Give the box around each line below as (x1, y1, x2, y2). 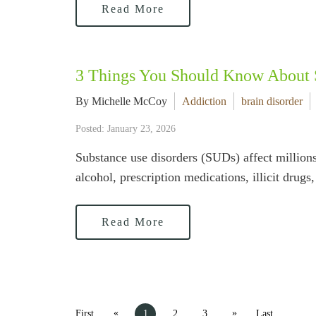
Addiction (182, 95, 226, 107)
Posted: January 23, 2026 (75, 123, 176, 134)
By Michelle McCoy (75, 95, 167, 107)
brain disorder (241, 95, 303, 107)
